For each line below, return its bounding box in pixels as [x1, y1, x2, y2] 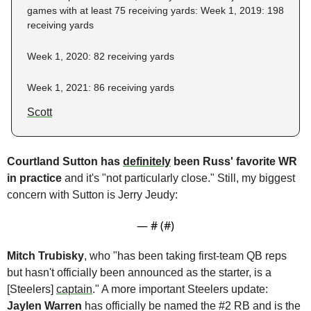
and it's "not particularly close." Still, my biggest [65, 171, 295, 184]
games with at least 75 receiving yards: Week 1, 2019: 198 [27, 4, 284, 16]
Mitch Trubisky [7, 249, 84, 262]
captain [56, 283, 92, 295]
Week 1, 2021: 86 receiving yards [27, 81, 174, 93]
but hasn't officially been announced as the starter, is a [7, 266, 271, 278]
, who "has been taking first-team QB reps [84, 249, 287, 262]
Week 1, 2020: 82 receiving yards [27, 50, 174, 62]
